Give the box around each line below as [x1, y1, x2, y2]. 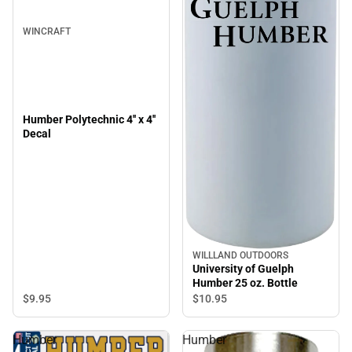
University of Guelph [192, 262, 294, 275]
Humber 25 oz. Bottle [192, 276, 298, 289]
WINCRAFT [23, 25, 71, 37]
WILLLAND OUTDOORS [192, 249, 288, 261]
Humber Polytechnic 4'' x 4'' [23, 112, 156, 126]
